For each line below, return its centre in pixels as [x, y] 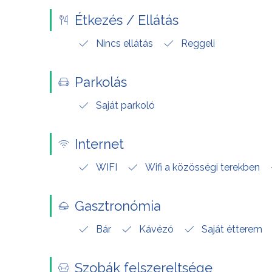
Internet [99, 144]
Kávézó [156, 229]
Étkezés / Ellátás [127, 20]
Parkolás [101, 82]
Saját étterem [232, 229]
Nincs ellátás [124, 43]
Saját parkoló [125, 105]
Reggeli [198, 43]
